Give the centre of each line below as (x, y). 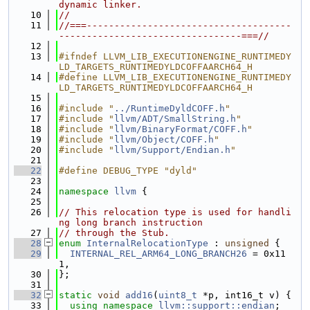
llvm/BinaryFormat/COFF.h (181, 129)
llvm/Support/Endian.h (172, 150)
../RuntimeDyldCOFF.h (170, 108)
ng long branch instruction (131, 222)
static (75, 295)
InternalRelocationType (147, 243)
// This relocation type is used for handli (175, 212)
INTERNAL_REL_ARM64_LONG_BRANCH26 (158, 254)
